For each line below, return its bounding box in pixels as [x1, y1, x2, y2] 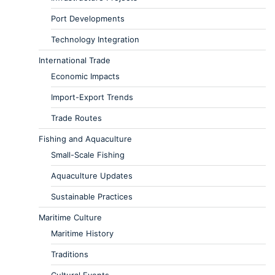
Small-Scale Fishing [51, 150, 125, 160]
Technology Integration [51, 34, 139, 45]
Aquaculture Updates [51, 171, 133, 181]
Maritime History [51, 228, 114, 239]
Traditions [51, 249, 88, 260]
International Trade [39, 55, 110, 66]
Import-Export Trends [51, 92, 133, 103]
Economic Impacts [51, 71, 120, 82]
